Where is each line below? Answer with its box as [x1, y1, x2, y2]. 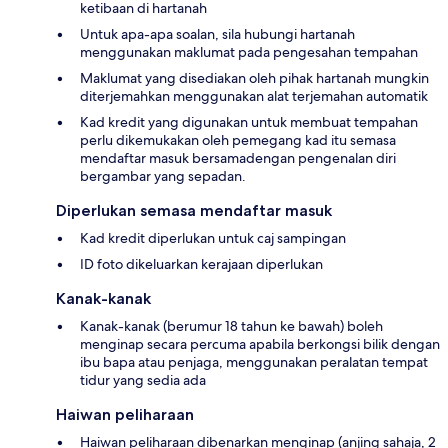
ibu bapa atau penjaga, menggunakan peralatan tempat [80, 352, 428, 371]
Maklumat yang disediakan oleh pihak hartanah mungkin [80, 68, 429, 87]
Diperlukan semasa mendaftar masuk [56, 200, 332, 220]
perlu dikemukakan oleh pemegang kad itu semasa [80, 130, 396, 149]
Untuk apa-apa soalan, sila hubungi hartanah [80, 24, 355, 43]
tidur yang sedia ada [80, 370, 206, 389]
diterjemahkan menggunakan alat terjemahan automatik [80, 86, 428, 105]
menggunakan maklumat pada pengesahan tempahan [80, 42, 418, 61]
